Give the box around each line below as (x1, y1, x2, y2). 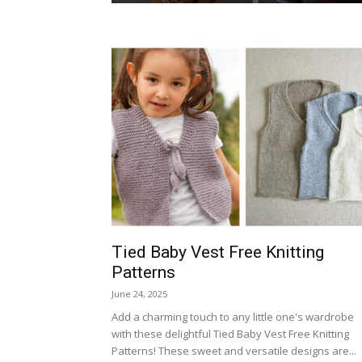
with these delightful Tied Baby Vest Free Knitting (112, 326, 349, 341)
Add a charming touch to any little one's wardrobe (112, 309, 354, 324)
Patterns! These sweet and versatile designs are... (112, 343, 356, 358)
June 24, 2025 (112, 288, 167, 300)
